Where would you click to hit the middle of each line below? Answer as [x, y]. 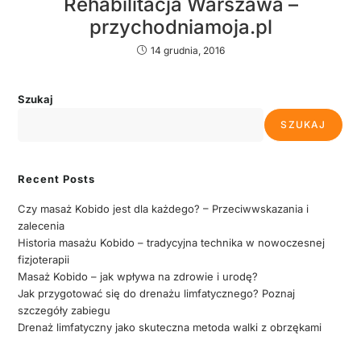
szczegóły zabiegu [64, 310]
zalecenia [41, 225]
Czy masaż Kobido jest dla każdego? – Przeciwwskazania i [164, 208]
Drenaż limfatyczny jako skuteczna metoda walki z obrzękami [170, 327]
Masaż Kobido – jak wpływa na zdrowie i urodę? [138, 276]
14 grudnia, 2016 [187, 50]
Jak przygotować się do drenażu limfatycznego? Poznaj [157, 293]
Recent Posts [57, 178]
